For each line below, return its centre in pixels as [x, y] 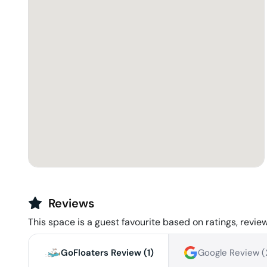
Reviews [71, 204]
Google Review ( [232, 253]
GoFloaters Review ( [104, 253]
